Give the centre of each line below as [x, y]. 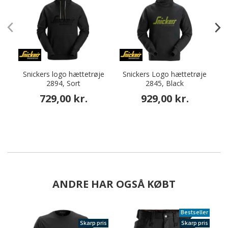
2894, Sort [63, 83]
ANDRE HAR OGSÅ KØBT [114, 184]
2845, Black [165, 83]
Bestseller [194, 212]
